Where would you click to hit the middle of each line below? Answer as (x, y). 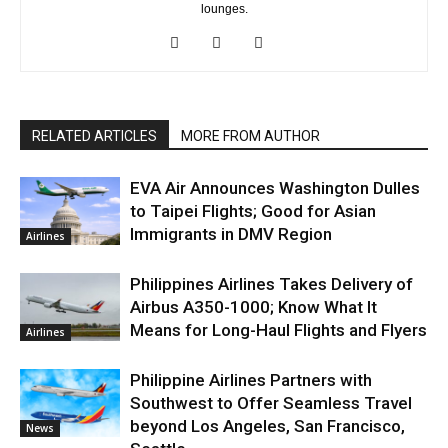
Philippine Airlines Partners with (251, 379)
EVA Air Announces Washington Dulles (275, 187)
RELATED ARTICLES (94, 135)
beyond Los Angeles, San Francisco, (267, 425)
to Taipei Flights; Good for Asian (253, 210)
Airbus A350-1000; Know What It (253, 306)
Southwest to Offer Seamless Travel (271, 402)
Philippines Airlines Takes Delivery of (271, 283)
